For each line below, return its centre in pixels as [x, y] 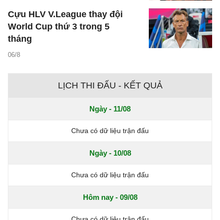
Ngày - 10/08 [110, 153]
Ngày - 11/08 [110, 109]
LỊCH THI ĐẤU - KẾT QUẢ [110, 86]
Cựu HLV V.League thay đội [65, 14]
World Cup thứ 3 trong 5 [59, 27]
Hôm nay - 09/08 [110, 197]
